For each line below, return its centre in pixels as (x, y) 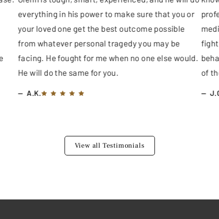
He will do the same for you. (68, 72)
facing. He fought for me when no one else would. (108, 57)
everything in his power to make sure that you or (106, 13)
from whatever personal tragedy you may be (99, 43)
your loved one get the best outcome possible (101, 28)
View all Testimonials (109, 145)
